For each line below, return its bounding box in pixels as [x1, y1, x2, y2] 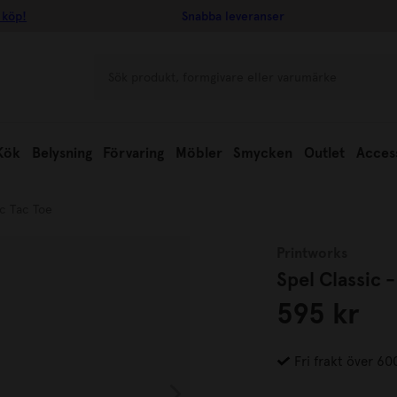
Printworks [276, 245, 347, 261]
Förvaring [103, 144, 165, 161]
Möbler [175, 144, 222, 161]
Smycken [233, 144, 293, 161]
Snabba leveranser [182, 9, 285, 23]
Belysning [31, 144, 92, 161]
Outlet [303, 144, 345, 161]
